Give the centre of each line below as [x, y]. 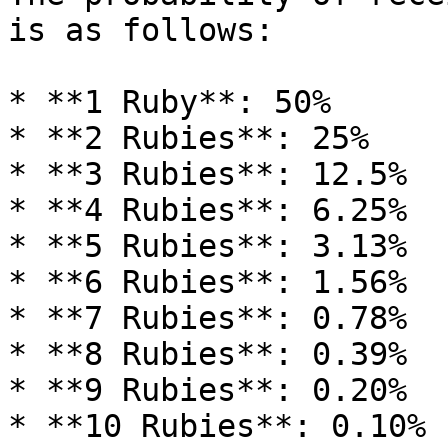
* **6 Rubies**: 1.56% [207, 282]
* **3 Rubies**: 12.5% [207, 174]
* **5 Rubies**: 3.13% [207, 246]
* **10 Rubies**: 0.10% [217, 426]
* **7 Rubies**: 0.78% [207, 318]
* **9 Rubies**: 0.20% [207, 390]
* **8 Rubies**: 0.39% [207, 354]
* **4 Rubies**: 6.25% [207, 210]
